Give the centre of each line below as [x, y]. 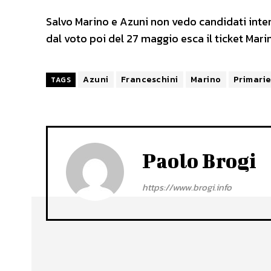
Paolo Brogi [199, 160]
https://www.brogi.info [187, 187]
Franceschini [149, 79]
